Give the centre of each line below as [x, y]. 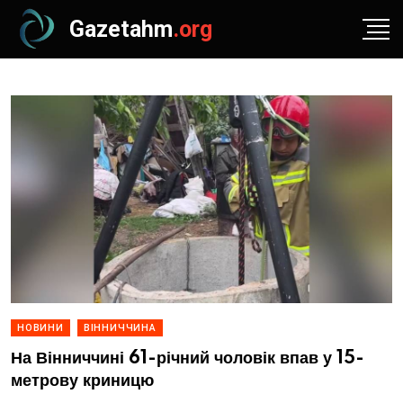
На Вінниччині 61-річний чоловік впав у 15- [188, 358]
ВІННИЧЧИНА [120, 328]
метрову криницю [82, 381]
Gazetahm [121, 29]
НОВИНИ [40, 328]
